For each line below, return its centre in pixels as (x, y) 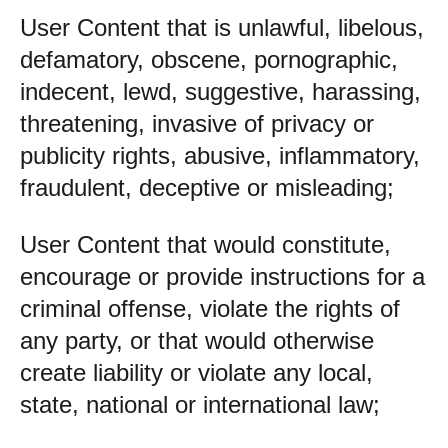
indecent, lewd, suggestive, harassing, (220, 91)
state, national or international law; (200, 404)
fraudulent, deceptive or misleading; (207, 187)
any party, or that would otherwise (197, 340)
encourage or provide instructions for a (222, 276)
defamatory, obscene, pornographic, (209, 59)
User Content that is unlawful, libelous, (222, 27)
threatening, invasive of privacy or (197, 123)
